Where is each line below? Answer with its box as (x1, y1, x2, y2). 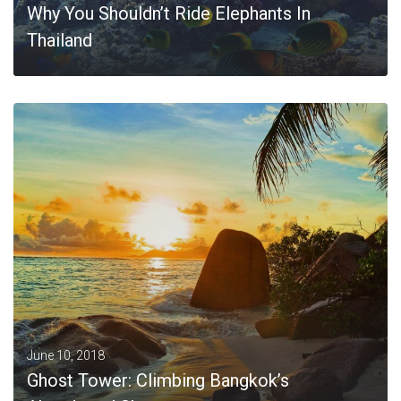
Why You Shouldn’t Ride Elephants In (27, 3, 311, 24)
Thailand (27, 30, 92, 51)
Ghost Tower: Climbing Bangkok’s (27, 370, 289, 391)
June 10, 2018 (27, 348, 105, 363)
